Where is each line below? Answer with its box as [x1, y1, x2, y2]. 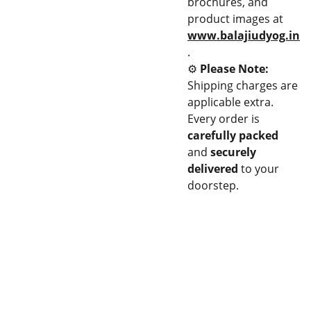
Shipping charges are [187, 78, 298, 93]
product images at [187, 11, 283, 26]
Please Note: [200, 61, 269, 76]
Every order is [187, 111, 260, 126]
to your [238, 161, 279, 176]
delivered [187, 161, 238, 176]
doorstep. [187, 178, 239, 193]
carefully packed [187, 128, 278, 143]
